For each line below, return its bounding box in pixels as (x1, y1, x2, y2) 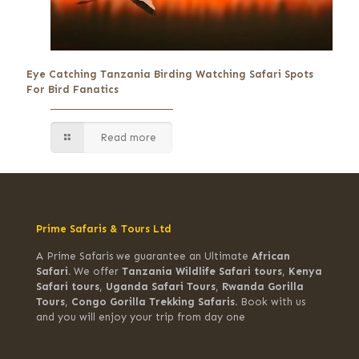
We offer (74, 264, 122, 277)
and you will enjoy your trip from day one (36, 310, 245, 323)
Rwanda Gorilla (222, 280, 304, 292)
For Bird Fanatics (26, 83, 119, 95)
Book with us (240, 295, 305, 308)
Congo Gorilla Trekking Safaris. (71, 295, 240, 308)
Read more (100, 131, 157, 143)
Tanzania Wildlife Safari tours (122, 264, 282, 277)
